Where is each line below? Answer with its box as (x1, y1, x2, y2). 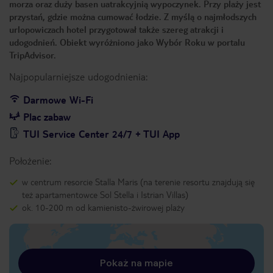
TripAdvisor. (9, 49, 56, 60)
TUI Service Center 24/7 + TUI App (23, 127, 180, 140)
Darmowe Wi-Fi (23, 93, 93, 106)
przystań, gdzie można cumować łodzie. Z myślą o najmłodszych (9, 11, 257, 22)
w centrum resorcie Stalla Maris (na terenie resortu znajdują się (22, 176, 255, 187)
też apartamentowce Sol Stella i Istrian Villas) (22, 189, 188, 200)
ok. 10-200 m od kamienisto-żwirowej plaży (22, 202, 185, 213)
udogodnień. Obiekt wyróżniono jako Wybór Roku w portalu (9, 37, 245, 48)
